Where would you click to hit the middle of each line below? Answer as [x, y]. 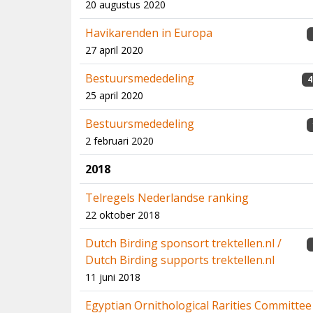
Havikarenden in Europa [149, 33]
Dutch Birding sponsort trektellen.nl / [183, 243]
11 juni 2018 [113, 277]
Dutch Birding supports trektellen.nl [180, 260]
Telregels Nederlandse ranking [167, 198]
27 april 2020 [114, 50]
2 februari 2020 [119, 141]
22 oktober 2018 [123, 215]
